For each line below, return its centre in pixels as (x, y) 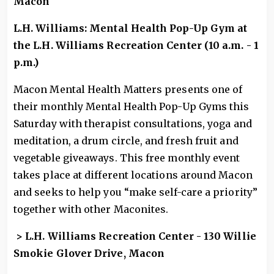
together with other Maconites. (91, 209)
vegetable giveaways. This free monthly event (127, 157)
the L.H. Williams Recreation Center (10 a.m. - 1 (136, 45)
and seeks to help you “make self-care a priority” (135, 192)
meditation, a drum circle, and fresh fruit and (126, 140)
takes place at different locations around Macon (133, 175)
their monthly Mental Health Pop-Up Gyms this (131, 106)
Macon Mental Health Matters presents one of (128, 89)
